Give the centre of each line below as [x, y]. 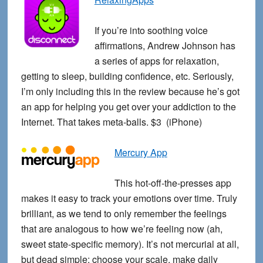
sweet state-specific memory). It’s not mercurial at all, [130, 244]
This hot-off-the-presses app [173, 183]
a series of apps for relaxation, [156, 61]
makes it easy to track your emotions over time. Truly [129, 198]
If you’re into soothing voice [151, 31]
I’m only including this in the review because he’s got [130, 92]
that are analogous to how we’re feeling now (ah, [122, 229]
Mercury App [141, 153]
